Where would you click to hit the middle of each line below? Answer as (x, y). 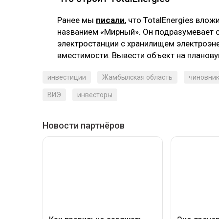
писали (110, 20)
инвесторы (95, 95)
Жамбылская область (137, 77)
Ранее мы (77, 20)
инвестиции (67, 77)
